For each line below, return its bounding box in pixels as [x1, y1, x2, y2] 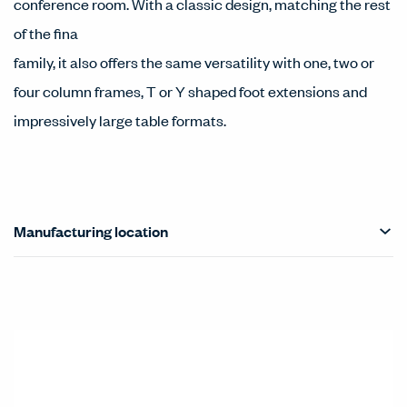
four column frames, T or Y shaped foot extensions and [14, 81, 367, 101]
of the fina [14, 23, 78, 43]
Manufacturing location [14, 221, 168, 242]
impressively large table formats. [14, 110, 226, 130]
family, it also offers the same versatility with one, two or [14, 52, 374, 72]
